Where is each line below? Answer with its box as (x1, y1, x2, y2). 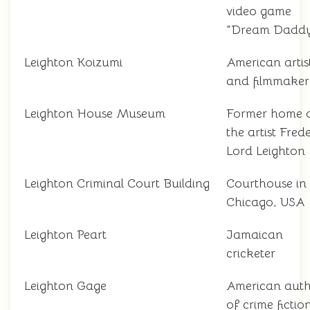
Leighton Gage (24, 278, 107, 294)
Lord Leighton (226, 143, 305, 159)
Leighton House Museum (24, 106, 165, 122)
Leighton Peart (24, 227, 107, 243)
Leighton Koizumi (24, 55, 122, 71)
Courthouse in (226, 176, 307, 192)
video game (226, 3, 291, 19)
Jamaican (226, 227, 283, 243)
